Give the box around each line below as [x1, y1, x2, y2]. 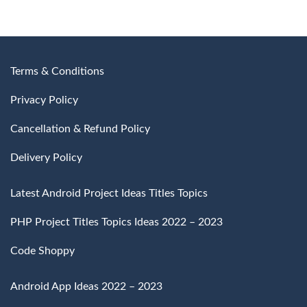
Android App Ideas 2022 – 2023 [10, 280, 162, 292]
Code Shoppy [10, 245, 75, 256]
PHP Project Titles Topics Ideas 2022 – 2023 [10, 216, 223, 228]
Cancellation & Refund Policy [10, 123, 150, 134]
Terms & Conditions [10, 65, 104, 77]
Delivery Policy [10, 151, 82, 163]
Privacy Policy [10, 94, 78, 106]
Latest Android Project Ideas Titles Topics [10, 187, 208, 199]
